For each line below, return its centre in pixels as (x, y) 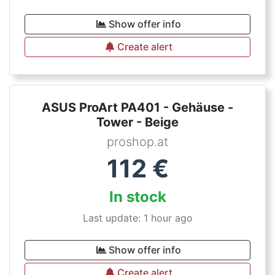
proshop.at (137, 142)
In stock (137, 197)
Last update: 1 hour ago (137, 218)
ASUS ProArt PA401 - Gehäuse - (137, 107)
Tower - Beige (137, 122)
